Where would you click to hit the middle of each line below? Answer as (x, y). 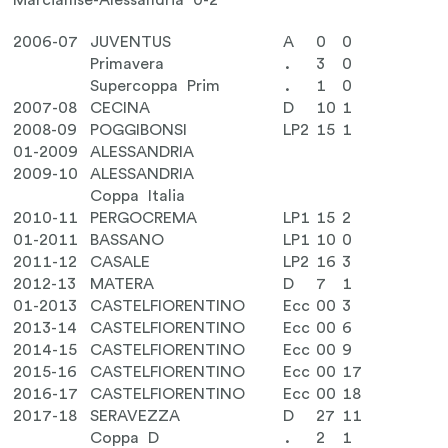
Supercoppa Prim (155, 86)
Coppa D (125, 438)
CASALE (120, 262)
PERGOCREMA (144, 218)
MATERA (122, 284)
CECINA (120, 108)
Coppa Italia (138, 196)
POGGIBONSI (139, 130)
